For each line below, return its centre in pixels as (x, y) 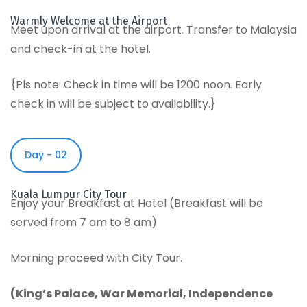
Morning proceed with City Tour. (96, 258)
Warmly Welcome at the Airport (89, 21)
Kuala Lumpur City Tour (69, 194)
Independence (231, 293)
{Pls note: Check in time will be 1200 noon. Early (136, 84)
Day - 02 (46, 155)
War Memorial (142, 293)
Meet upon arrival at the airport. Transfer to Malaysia (153, 29)
